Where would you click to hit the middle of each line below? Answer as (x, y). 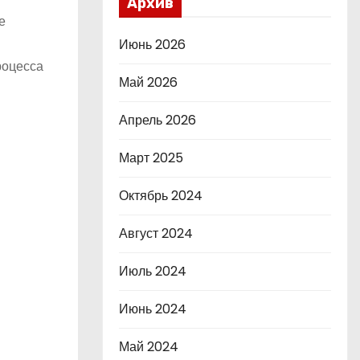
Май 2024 (149, 347)
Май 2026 (148, 82)
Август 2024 (156, 233)
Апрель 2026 (157, 120)
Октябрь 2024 (161, 196)
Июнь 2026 (152, 45)
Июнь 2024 (153, 309)
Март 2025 (151, 158)
